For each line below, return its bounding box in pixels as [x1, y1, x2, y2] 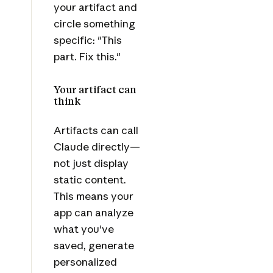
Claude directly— [53, 140, 140, 154]
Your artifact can [53, 83, 136, 96]
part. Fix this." [53, 49, 121, 63]
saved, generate [53, 239, 134, 252]
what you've [53, 222, 114, 236]
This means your [53, 190, 133, 203]
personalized [53, 255, 117, 269]
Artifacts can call [53, 124, 138, 137]
